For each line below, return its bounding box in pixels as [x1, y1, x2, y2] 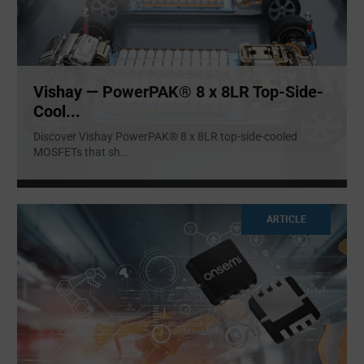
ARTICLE [266, 212, 306, 226]
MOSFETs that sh [33, 145, 120, 158]
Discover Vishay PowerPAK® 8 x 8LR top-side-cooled [33, 129, 297, 143]
